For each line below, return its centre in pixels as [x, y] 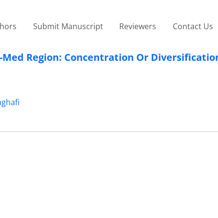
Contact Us [193, 26]
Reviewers [138, 26]
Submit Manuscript [68, 26]
